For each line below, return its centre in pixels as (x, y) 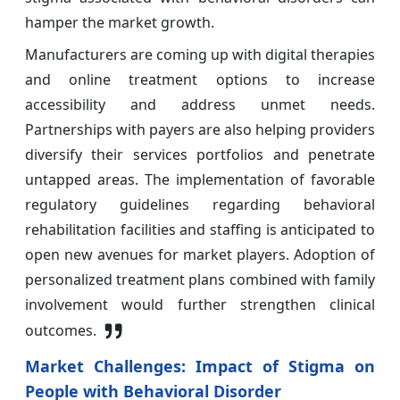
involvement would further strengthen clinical (200, 305)
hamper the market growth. (120, 23)
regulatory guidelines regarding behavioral (200, 205)
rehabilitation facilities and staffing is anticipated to (200, 230)
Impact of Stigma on (280, 367)
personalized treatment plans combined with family (200, 280)
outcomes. (62, 331)
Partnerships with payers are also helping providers (200, 130)
